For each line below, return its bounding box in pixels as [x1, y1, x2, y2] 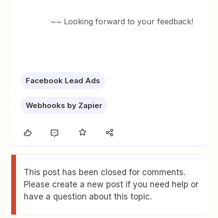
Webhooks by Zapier [26, 101, 103, 110]
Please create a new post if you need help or [24, 180, 199, 189]
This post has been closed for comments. [24, 167, 186, 177]
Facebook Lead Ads [26, 76, 101, 85]
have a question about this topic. [24, 192, 152, 201]
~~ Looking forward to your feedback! [51, 17, 194, 26]
